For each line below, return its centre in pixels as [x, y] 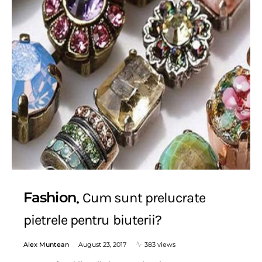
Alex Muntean [46, 244]
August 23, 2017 [102, 244]
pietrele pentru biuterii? [93, 220]
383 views [160, 244]
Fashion [50, 197]
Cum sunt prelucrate [144, 198]
